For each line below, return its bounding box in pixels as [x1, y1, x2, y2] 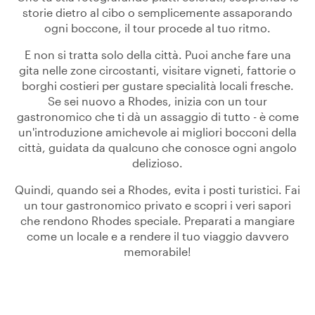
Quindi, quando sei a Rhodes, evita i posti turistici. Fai [15, 183, 300, 196]
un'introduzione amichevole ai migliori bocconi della [18, 125, 297, 139]
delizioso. [132, 156, 183, 169]
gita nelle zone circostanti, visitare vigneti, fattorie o [19, 63, 296, 77]
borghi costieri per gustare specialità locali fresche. [21, 79, 294, 92]
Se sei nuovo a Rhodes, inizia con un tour [48, 94, 267, 108]
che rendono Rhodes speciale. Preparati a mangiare [20, 214, 295, 227]
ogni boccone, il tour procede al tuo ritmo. [44, 21, 271, 34]
